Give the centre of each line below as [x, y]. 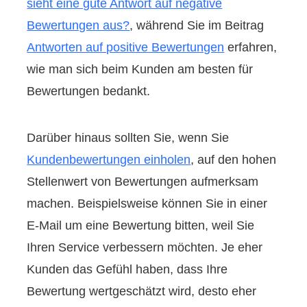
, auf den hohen [234, 159]
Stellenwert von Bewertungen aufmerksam [143, 181]
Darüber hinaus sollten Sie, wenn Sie [128, 137]
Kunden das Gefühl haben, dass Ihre [127, 269]
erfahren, [251, 47]
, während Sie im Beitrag [197, 25]
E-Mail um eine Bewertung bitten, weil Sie [141, 225]
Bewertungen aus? [78, 25]
